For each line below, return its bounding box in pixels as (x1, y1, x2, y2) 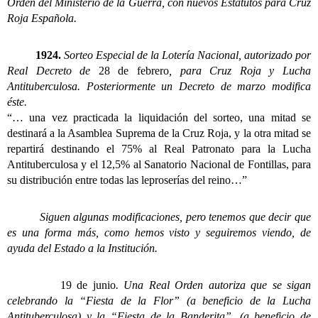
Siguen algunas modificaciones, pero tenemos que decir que (7, 210, 311, 223)
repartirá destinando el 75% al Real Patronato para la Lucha (7, 142, 311, 155)
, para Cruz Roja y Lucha (169, 64, 312, 77)
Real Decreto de (7, 64, 99, 77)
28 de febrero (98, 64, 170, 77)
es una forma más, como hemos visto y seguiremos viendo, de (7, 226, 311, 238)
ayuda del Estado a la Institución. (7, 241, 158, 254)
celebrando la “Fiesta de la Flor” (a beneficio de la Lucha (7, 294, 311, 307)
